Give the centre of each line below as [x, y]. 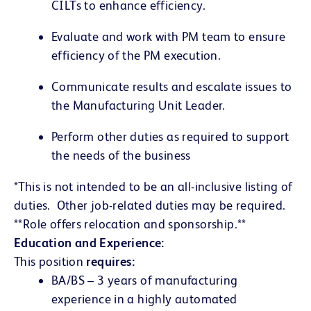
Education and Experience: [91, 242]
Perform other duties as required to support [170, 136]
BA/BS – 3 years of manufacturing [145, 280]
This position [50, 261]
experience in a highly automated [144, 299]
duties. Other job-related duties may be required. [150, 205]
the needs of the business [123, 155]
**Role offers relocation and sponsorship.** [130, 224]
